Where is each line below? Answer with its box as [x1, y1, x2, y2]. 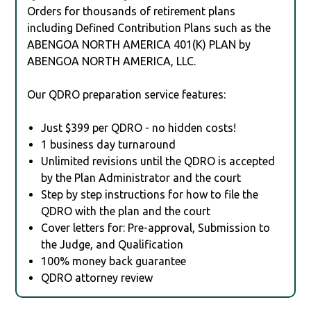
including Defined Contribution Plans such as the [27, 21, 271, 34]
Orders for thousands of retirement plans [27, 4, 236, 17]
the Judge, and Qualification [41, 237, 184, 251]
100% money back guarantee [41, 254, 187, 267]
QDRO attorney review [41, 271, 153, 284]
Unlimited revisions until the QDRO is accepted [41, 154, 276, 167]
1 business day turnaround [41, 137, 176, 151]
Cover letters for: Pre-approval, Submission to [41, 221, 271, 234]
